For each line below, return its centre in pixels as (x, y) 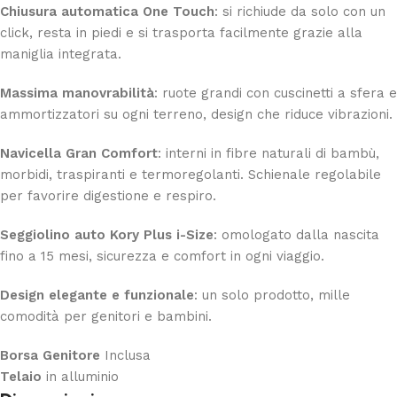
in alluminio (80, 376)
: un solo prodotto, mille (272, 295)
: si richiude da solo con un (300, 11)
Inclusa (125, 355)
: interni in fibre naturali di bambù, (269, 153)
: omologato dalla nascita (296, 234)
